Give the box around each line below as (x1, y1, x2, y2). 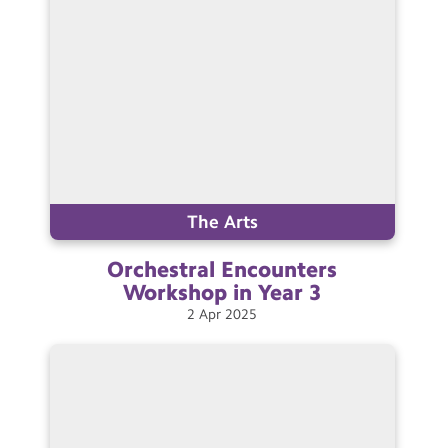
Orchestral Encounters (107, 257, 338, 283)
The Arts (186, 211, 258, 234)
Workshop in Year (123, 280, 304, 306)
